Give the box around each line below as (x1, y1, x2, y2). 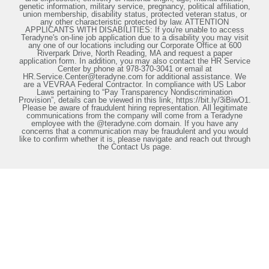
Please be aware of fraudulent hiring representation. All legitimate (22, 103, 247, 112)
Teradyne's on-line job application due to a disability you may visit (20, 33, 249, 42)
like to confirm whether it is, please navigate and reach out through (19, 134, 250, 144)
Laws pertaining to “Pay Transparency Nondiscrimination (37, 88, 232, 97)
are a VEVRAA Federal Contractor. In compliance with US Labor (23, 80, 246, 89)
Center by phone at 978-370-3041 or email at (57, 64, 212, 73)
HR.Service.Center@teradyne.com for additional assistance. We (23, 72, 246, 81)
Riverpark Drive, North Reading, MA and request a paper (37, 49, 232, 58)
